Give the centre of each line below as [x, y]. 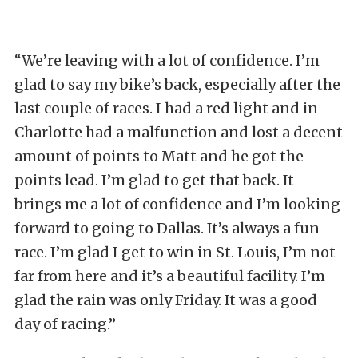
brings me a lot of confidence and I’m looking [177, 204]
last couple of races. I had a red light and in [166, 108]
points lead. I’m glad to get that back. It [154, 180]
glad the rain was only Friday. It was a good [166, 300]
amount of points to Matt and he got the [159, 156]
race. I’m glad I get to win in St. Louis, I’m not [175, 252]
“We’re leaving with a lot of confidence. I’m [167, 60]
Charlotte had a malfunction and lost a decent [179, 132]
